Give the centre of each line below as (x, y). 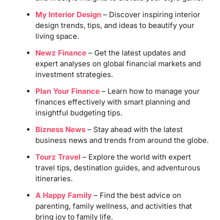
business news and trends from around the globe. (122, 140)
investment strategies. (74, 74)
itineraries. (54, 178)
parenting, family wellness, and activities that (113, 206)
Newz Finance (61, 53)
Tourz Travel (58, 157)
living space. (57, 36)
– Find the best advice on (136, 195)
